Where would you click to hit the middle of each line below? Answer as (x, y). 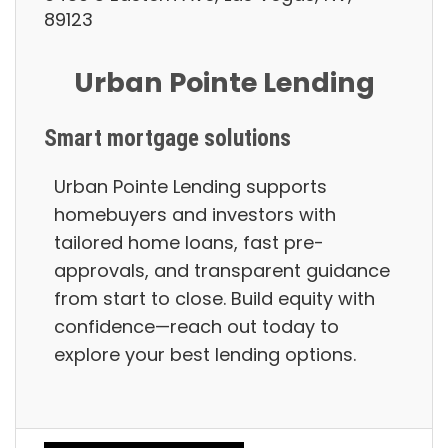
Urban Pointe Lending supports (190, 187)
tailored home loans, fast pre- (189, 243)
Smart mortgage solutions (182, 139)
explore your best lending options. (222, 355)
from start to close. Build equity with (214, 299)
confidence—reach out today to (196, 327)
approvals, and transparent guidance (222, 271)
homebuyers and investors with (195, 215)
